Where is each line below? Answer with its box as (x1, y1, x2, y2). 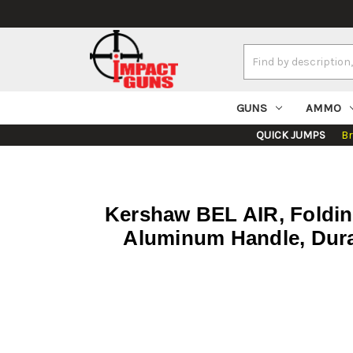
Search (243, 46, 280, 60)
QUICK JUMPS (256, 128, 325, 143)
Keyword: (243, 62, 289, 76)
